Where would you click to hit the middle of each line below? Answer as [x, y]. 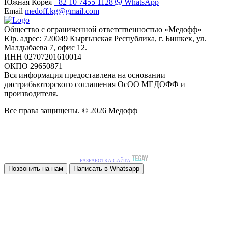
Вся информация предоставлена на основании [85, 75]
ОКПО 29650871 [33, 66]
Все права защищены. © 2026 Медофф [71, 111]
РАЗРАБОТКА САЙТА [106, 161]
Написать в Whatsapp [106, 169]
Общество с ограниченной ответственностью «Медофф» [103, 30]
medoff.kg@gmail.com [62, 11]
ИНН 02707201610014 [43, 57]
